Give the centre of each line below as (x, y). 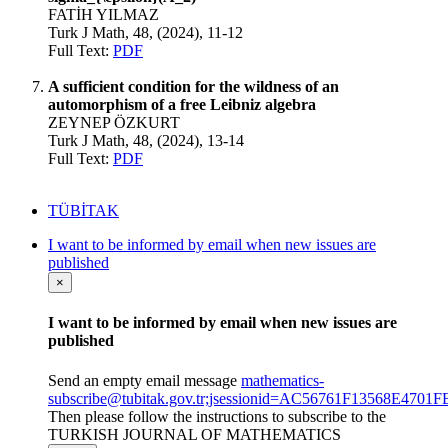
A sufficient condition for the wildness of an (193, 86)
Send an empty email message (144, 380)
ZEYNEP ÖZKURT (114, 122)
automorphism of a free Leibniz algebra (182, 104)
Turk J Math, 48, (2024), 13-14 (146, 140)
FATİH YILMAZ (103, 14)
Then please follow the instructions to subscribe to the (217, 416)
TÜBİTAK (83, 210)
